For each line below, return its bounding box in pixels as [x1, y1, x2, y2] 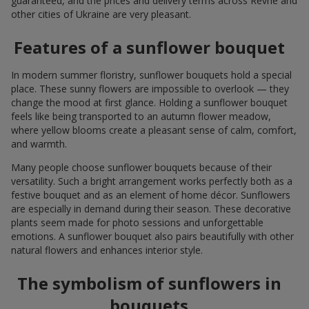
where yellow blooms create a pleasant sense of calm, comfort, [11, 123, 297, 137]
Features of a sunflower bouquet [13, 35, 285, 59]
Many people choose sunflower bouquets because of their [11, 160, 272, 174]
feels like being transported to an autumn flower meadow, [11, 109, 271, 123]
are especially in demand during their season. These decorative [11, 201, 291, 215]
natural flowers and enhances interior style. [11, 243, 203, 257]
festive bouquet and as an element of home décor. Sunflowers [11, 188, 290, 201]
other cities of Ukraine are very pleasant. [11, 7, 191, 21]
